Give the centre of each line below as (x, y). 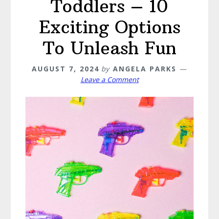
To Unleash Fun (109, 48)
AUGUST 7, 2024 (66, 69)
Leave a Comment (109, 80)
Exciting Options (109, 27)
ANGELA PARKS (145, 69)
